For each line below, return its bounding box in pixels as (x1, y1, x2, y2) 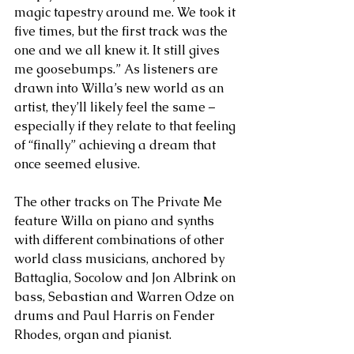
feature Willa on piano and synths (14, 212, 217, 229)
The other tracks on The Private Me (14, 193, 225, 210)
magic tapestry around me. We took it (14, 3, 239, 21)
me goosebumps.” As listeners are (14, 60, 221, 77)
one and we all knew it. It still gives (14, 41, 223, 58)
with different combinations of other (14, 231, 228, 248)
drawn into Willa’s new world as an (14, 79, 227, 96)
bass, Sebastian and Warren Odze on (14, 288, 237, 305)
